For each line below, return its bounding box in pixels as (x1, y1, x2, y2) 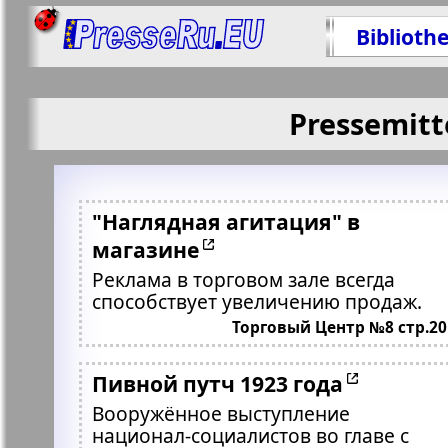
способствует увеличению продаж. (91, 288, 422, 315)
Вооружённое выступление (91, 400, 350, 427)
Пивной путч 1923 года (91, 369, 343, 398)
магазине (91, 235, 199, 264)
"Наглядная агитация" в (91, 207, 360, 236)
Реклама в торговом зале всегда (91, 266, 395, 293)
